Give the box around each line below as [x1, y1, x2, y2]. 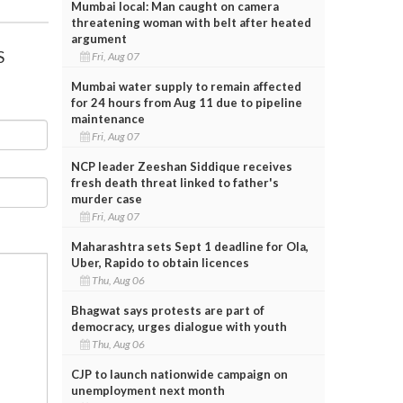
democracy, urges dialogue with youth [70, 318, 287, 334]
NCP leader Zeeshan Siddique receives [70, 158, 292, 174]
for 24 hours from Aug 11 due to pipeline [70, 94, 302, 110]
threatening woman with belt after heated [70, 14, 311, 30]
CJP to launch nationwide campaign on [70, 366, 288, 381]
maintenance [70, 111, 145, 126]
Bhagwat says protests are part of [70, 302, 264, 318]
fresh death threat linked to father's [70, 175, 279, 190]
